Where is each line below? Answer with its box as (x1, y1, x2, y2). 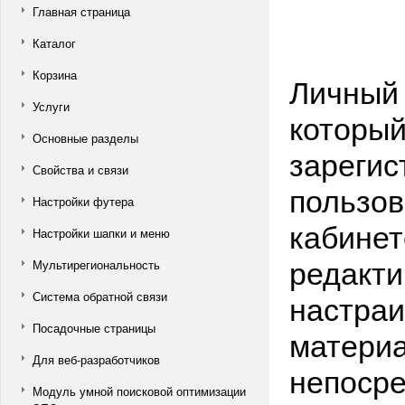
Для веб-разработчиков (33, 351, 160, 368)
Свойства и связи (33, 161, 128, 178)
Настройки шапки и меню (33, 224, 170, 241)
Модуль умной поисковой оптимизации (33, 382, 246, 400)
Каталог (33, 34, 76, 52)
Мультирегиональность (33, 256, 160, 273)
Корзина (33, 66, 77, 83)
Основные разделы (33, 129, 138, 146)
